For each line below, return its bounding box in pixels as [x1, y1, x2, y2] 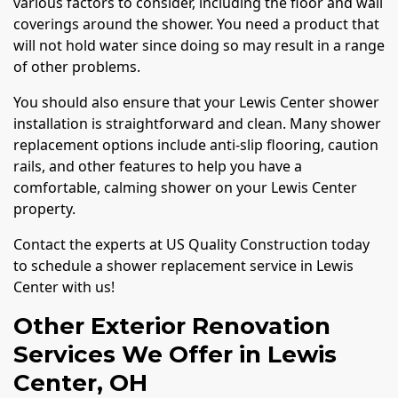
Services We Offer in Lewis [13, 340, 337, 370]
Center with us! [13, 277, 115, 298]
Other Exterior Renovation [13, 312, 330, 341]
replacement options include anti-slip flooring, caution [13, 135, 378, 155]
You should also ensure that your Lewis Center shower [13, 92, 379, 113]
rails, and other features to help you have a [13, 156, 302, 177]
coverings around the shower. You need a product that [13, 14, 379, 35]
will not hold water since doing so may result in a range [13, 36, 385, 56]
